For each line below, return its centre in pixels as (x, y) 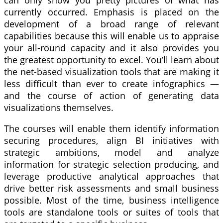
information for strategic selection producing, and (111, 164)
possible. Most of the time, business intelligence (111, 200)
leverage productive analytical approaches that (111, 176)
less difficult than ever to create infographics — (111, 83)
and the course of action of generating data (111, 95)
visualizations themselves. (59, 107)
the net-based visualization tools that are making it (111, 71)
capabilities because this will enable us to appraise (111, 36)
